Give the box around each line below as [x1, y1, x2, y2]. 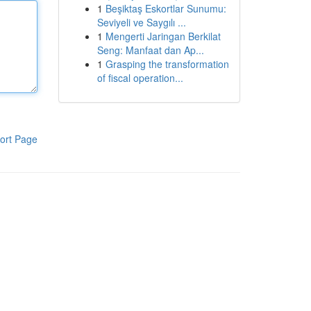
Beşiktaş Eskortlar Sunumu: [105, 1, 226, 15]
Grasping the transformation [105, 57, 229, 71]
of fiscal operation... [96, 71, 183, 85]
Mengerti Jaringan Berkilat [105, 29, 221, 43]
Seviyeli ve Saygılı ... [96, 15, 186, 29]
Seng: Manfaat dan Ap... [96, 43, 204, 57]
